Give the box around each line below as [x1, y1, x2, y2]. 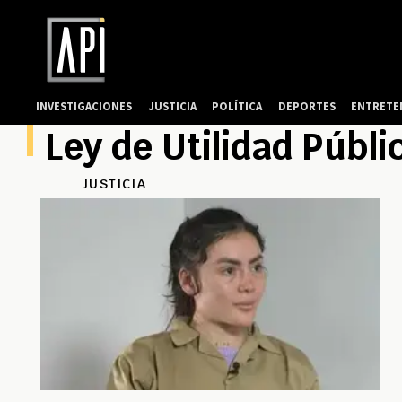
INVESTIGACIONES [36, 99, 133, 113]
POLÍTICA [212, 99, 263, 113]
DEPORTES [277, 99, 336, 113]
